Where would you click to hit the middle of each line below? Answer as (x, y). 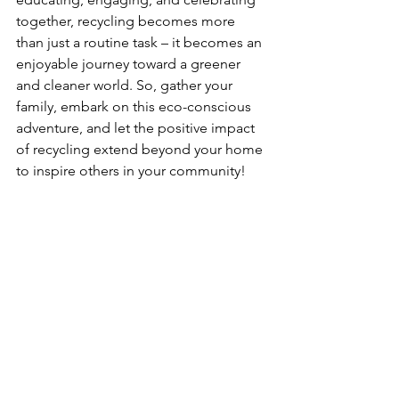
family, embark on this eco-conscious (135, 106)
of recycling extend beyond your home (141, 149)
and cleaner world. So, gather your (126, 85)
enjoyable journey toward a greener (130, 64)
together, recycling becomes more (127, 21)
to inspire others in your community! (131, 171)
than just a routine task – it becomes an (141, 42)
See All (265, 298)
